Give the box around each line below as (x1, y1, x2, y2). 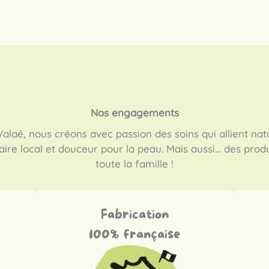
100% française (89, 227, 180, 243)
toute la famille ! (95, 157, 174, 170)
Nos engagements (90, 106, 179, 119)
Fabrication (100, 207, 169, 223)
